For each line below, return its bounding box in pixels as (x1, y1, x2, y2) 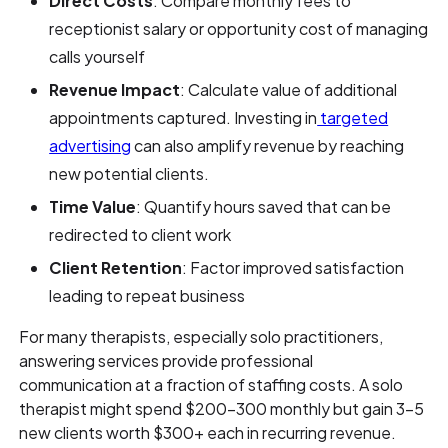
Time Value (49, 196, 137, 218)
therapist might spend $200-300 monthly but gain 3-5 (19, 398, 425, 420)
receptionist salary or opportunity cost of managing (49, 18, 429, 40)
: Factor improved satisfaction (182, 257, 405, 279)
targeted (317, 107, 389, 129)
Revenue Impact (49, 79, 181, 101)
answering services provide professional (19, 350, 314, 372)
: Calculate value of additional (180, 79, 398, 101)
